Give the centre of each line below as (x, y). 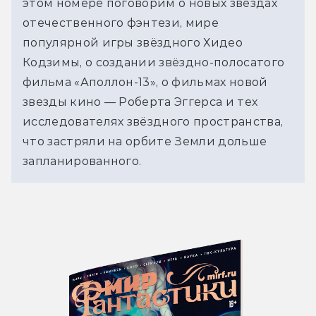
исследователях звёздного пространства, (153, 121)
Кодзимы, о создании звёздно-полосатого (154, 62)
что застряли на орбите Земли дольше (145, 141)
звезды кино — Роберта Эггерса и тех (140, 102)
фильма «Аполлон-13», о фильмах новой (145, 82)
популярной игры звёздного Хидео (133, 42)
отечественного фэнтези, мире (121, 23)
